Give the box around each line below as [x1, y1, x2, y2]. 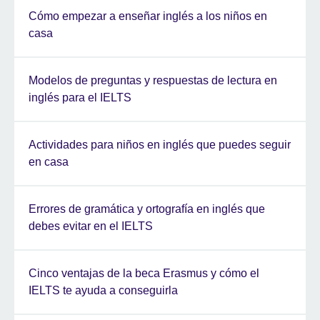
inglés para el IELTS [29, 91, 131, 104]
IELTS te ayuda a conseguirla [29, 284, 178, 297]
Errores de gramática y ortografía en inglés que [29, 203, 265, 216]
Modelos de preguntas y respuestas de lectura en [29, 74, 277, 87]
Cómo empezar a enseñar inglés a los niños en [29, 10, 267, 23]
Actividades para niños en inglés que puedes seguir [29, 139, 291, 151]
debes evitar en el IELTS [29, 220, 153, 233]
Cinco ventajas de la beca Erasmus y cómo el [29, 267, 259, 280]
